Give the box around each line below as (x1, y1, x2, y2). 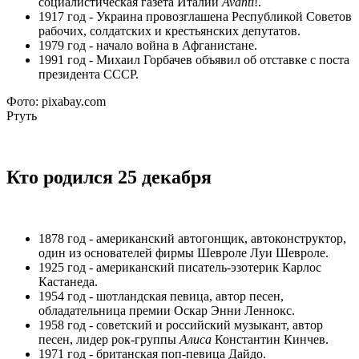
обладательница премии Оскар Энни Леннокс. (38, 304, 295, 318)
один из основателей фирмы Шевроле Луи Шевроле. (38, 246, 329, 260)
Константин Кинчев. (215, 333, 329, 347)
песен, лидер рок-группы (38, 333, 179, 347)
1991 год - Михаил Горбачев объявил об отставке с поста (38, 53, 349, 67)
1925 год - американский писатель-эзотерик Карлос (38, 260, 321, 275)
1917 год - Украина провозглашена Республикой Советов (38, 10, 352, 24)
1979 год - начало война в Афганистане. (38, 38, 257, 53)
